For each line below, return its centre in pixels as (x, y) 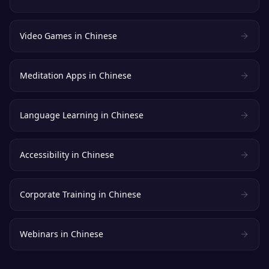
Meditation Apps (53, 75)
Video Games (46, 36)
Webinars (39, 234)
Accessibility (44, 155)
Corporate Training (58, 194)
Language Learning (59, 115)
